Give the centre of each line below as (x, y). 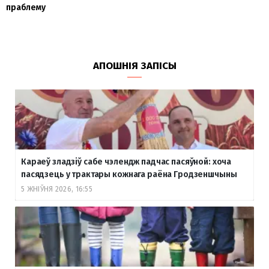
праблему (26, 7)
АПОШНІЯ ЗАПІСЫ (134, 65)
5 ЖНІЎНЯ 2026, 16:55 (57, 189)
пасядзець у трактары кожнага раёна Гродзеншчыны (129, 174)
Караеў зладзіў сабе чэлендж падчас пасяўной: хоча (126, 162)
